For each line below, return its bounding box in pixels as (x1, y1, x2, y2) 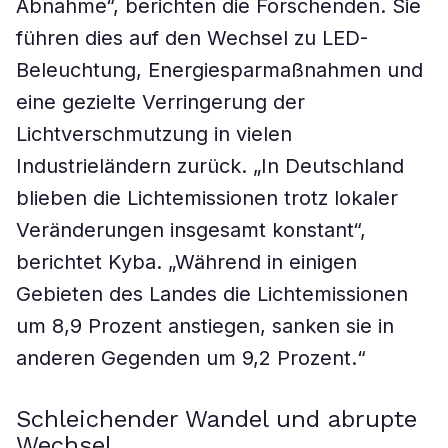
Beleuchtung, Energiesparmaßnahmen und (16, 58, 423, 82)
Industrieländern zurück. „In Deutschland (16, 154, 404, 178)
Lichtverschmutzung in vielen (16, 122, 292, 146)
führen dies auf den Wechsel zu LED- (16, 26, 368, 50)
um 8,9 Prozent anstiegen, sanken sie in (16, 314, 394, 338)
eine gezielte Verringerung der (16, 90, 305, 114)
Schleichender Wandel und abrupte (16, 405, 417, 433)
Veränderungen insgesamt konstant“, (16, 218, 366, 242)
